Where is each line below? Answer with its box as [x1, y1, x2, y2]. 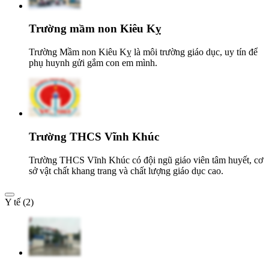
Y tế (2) [5, 196, 34, 207]
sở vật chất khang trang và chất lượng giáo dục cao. [29, 165, 223, 176]
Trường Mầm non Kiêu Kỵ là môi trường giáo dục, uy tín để [29, 47, 258, 58]
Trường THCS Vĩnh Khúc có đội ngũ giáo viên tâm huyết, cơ [29, 154, 263, 165]
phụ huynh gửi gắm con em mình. [29, 58, 157, 68]
